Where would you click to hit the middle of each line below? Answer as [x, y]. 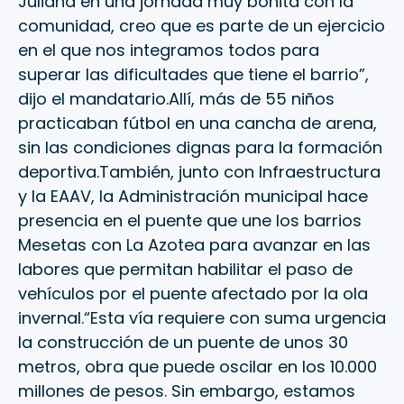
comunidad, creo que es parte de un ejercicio [202, 26]
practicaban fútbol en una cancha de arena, [197, 124]
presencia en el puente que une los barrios [190, 221]
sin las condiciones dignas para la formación [200, 148]
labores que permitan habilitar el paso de [185, 270]
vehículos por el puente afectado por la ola [193, 294]
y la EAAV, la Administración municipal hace [193, 197]
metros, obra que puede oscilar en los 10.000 [197, 367]
